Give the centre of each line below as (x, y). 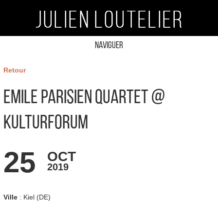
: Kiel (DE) (34, 197)
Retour (14, 70)
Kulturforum (45, 124)
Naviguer (109, 46)
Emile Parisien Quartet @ (84, 98)
